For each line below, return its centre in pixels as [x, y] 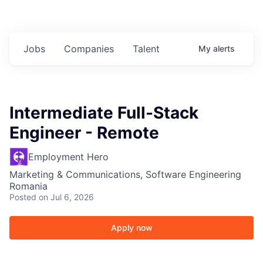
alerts [224, 49]
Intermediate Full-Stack [104, 113]
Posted [23, 197]
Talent [146, 49]
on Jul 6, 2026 [66, 197]
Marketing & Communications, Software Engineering [125, 175]
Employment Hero [68, 157]
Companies [89, 49]
